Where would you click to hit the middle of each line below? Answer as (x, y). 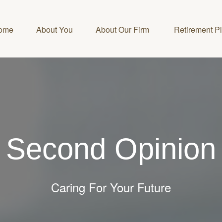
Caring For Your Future (111, 187)
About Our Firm (123, 29)
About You (55, 29)
